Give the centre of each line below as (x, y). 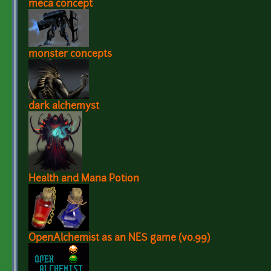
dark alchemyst (64, 106)
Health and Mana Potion (84, 179)
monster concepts (70, 54)
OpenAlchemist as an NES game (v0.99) (119, 238)
